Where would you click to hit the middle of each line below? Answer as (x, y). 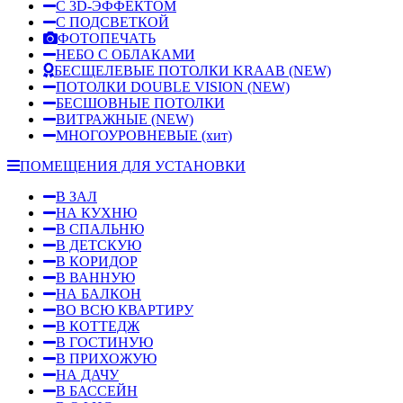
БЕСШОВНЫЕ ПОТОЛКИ (140, 103)
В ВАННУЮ (95, 277)
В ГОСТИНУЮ (104, 342)
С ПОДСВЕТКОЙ (112, 22)
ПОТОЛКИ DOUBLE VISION (152, 86)
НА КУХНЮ (96, 212)
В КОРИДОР (97, 261)
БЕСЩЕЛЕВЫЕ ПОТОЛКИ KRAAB (171, 70)
